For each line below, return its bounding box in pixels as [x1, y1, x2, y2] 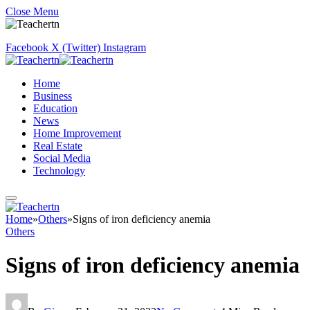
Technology [33, 165, 85, 176]
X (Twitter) [51, 42, 100, 53]
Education [33, 102, 77, 114]
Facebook [6, 42, 48, 53]
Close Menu [6, 6, 59, 17]
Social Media [33, 152, 91, 164]
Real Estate [33, 140, 82, 152]
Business [33, 90, 72, 102]
